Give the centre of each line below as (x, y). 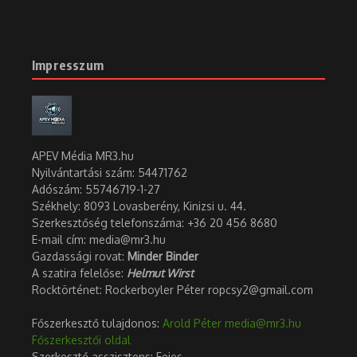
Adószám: (59, 190)
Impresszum (68, 66)
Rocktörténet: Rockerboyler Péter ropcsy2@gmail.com (173, 290)
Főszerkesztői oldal (81, 340)
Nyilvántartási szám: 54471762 (110, 173)
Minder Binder (163, 257)
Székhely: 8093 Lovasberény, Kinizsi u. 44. (139, 206)
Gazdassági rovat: (80, 257)
